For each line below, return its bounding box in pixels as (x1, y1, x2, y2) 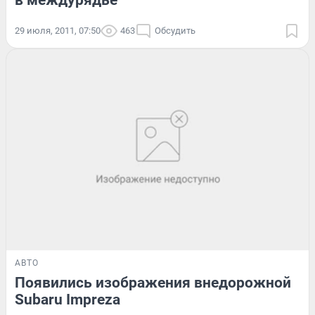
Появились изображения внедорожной (15, 274, 291, 292)
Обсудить (155, 25, 195, 36)
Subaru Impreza (15, 291, 120, 309)
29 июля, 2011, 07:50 (15, 25, 101, 36)
